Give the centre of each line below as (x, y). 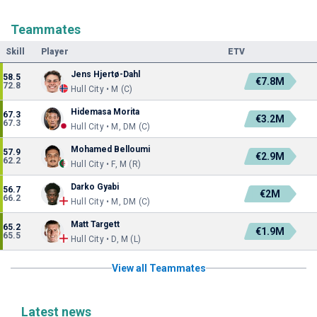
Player (55, 52)
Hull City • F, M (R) (106, 164)
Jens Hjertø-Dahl (105, 74)
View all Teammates (158, 268)
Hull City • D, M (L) (106, 239)
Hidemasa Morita (105, 112)
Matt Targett (95, 224)
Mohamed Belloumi (110, 149)
